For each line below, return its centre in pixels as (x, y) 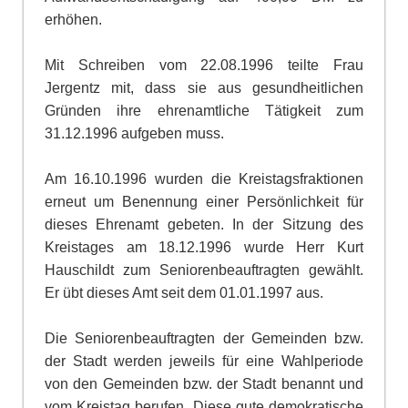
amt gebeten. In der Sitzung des (250, 224)
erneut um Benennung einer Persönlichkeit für (204, 201)
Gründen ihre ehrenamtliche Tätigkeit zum (204, 110)
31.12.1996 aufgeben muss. (134, 133)
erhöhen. (73, 19)
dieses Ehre (86, 224)
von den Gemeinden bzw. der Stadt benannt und (204, 383)
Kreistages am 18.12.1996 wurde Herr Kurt (204, 247)
